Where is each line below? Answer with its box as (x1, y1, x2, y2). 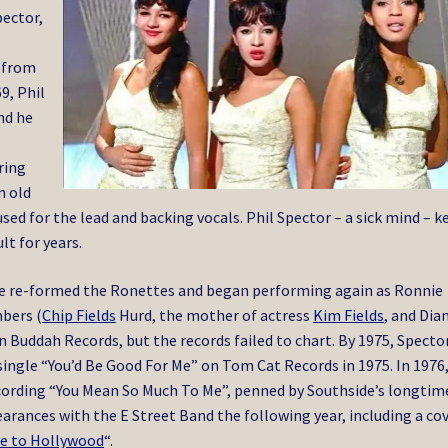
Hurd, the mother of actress (116, 304, 314, 325)
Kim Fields (313, 304, 385, 325)
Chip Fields (42, 304, 117, 325)
